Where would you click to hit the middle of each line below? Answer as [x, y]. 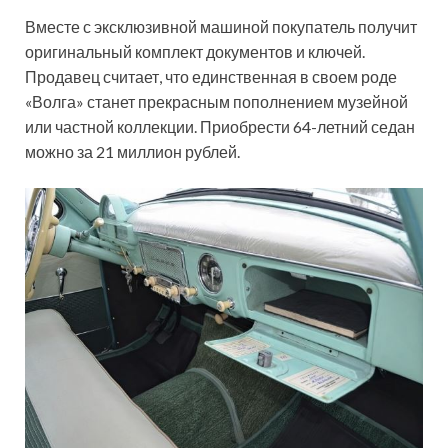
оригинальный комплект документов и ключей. [195, 52]
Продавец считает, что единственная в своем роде [211, 77]
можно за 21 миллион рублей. [132, 152]
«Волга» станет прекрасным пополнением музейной [216, 102]
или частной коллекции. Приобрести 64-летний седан [220, 127]
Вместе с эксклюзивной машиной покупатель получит [221, 27]
